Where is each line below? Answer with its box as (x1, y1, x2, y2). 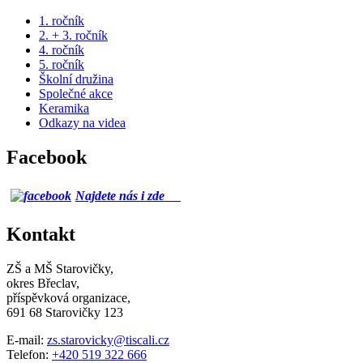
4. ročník (39, 43, 84, 58)
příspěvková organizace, (6, 290, 130, 305)
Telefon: (6, 347, 52, 361)
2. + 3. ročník (39, 28, 108, 43)
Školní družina (39, 72, 113, 87)
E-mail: (6, 332, 47, 347)
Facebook (6, 147, 87, 169)
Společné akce (39, 87, 113, 101)
